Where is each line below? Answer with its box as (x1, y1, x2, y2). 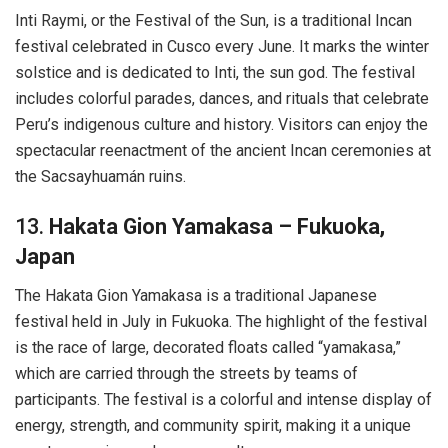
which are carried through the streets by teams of (15, 363, 358, 383)
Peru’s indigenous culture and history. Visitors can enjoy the (15, 115, 428, 135)
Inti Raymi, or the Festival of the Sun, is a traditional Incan (15, 11, 412, 31)
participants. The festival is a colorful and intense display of (15, 389, 432, 409)
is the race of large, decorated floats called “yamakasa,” (15, 337, 401, 357)
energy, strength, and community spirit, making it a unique (15, 415, 411, 435)
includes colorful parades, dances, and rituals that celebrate (15, 89, 429, 109)
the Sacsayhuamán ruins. (15, 167, 186, 187)
